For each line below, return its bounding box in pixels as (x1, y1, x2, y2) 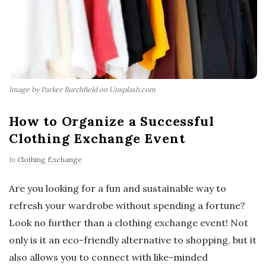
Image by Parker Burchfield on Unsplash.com (9, 85, 156, 94)
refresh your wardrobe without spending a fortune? (9, 199, 245, 212)
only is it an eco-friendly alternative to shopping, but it (9, 234, 256, 246)
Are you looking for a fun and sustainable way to (9, 182, 226, 195)
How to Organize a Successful (9, 113, 214, 130)
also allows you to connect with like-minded (9, 251, 208, 264)
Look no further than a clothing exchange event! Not (9, 217, 248, 229)
